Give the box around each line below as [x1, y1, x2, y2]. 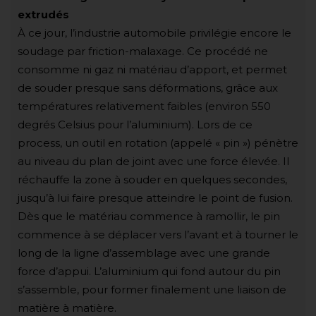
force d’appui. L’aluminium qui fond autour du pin [18, 264, 281, 278]
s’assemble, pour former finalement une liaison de [18, 282, 286, 296]
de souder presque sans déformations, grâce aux [18, 80, 278, 95]
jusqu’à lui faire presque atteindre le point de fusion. [18, 190, 293, 205]
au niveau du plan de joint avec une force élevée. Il [18, 154, 289, 168]
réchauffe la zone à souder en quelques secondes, [18, 172, 287, 186]
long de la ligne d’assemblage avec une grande [18, 245, 270, 260]
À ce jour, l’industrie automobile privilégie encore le [18, 25, 291, 39]
